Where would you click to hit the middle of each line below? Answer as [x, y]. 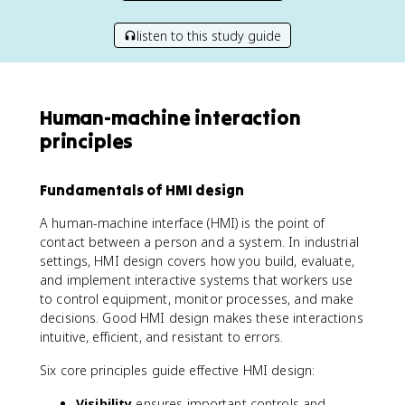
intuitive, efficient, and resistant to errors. [162, 337]
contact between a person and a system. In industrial [199, 242]
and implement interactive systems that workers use [197, 280]
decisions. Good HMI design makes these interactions [202, 318]
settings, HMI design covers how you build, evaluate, [197, 261]
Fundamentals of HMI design [142, 190]
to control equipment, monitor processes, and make [197, 299]
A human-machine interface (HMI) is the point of [183, 223]
